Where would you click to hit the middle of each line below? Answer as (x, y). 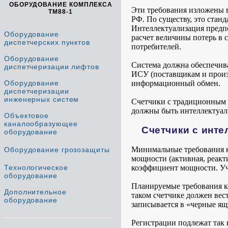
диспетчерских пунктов (47, 42)
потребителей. (156, 47)
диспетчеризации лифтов (52, 67)
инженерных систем (42, 99)
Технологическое (36, 167)
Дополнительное (35, 192)
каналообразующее (41, 124)
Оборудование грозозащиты (57, 150)
